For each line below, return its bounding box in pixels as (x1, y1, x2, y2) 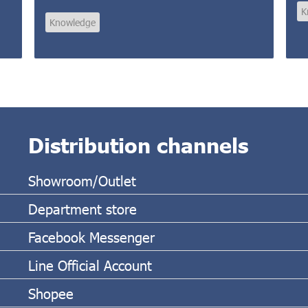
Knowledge (49, 15, 96, 29)
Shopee (27, 283, 74, 302)
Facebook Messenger (27, 227, 155, 245)
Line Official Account (27, 255, 152, 274)
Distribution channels (27, 131, 248, 157)
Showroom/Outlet (27, 170, 136, 189)
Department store (27, 199, 137, 217)
